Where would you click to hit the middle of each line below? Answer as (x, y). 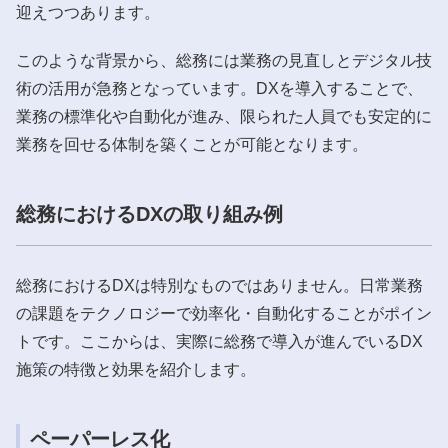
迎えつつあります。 (88, 12)
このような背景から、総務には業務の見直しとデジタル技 (224, 60)
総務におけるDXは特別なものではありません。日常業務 (219, 285)
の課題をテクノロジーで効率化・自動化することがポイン (224, 313)
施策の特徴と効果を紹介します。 (136, 369)
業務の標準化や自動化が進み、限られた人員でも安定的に (224, 116)
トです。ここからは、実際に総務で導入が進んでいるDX (219, 341)
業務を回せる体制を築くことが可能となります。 (192, 144)
